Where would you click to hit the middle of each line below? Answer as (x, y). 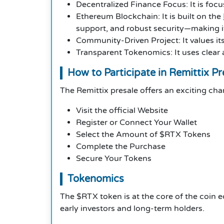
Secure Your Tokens (114, 159)
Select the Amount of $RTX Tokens (143, 135)
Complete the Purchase (121, 147)
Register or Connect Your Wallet (136, 123)
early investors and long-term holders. (132, 209)
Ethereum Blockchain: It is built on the (149, 17)
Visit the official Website (122, 111)
